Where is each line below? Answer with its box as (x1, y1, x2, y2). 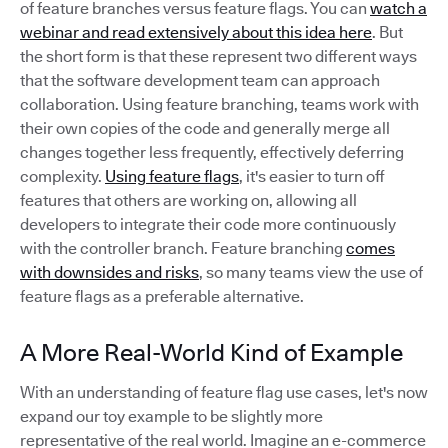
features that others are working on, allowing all (20, 191, 357, 211)
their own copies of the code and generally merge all (20, 119, 390, 139)
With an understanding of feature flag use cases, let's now (20, 383, 428, 403)
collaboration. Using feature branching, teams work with (20, 95, 419, 115)
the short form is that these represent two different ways (20, 47, 417, 67)
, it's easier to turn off (239, 167, 385, 187)
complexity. (20, 167, 105, 187)
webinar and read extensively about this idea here (20, 23, 372, 43)
